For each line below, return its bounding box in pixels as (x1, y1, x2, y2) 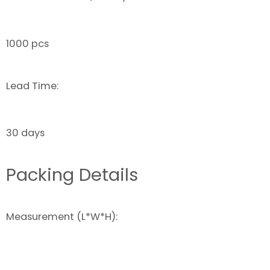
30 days (6, 126, 45, 140)
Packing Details (6, 163, 138, 187)
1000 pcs (6, 36, 49, 51)
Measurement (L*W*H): (6, 210, 118, 224)
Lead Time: (6, 78, 58, 93)
